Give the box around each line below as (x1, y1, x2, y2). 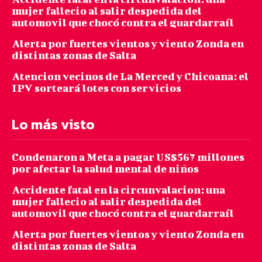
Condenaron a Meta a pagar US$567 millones (12, 151, 244, 164)
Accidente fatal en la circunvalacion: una (12, 184, 225, 196)
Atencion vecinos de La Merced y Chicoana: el (12, 70, 249, 83)
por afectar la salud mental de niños (12, 163, 199, 175)
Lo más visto (12, 114, 95, 135)
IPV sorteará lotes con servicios (12, 82, 181, 95)
